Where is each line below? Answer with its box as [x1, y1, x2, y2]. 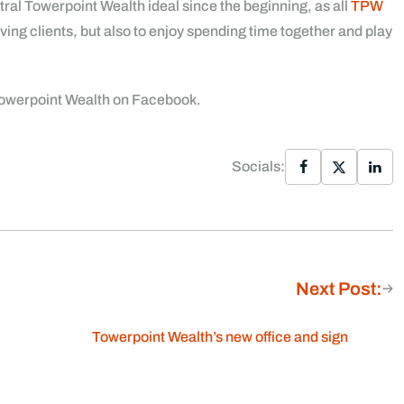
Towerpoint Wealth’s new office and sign [92, 329, 348, 344]
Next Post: [296, 279, 382, 298]
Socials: [232, 159, 285, 174]
